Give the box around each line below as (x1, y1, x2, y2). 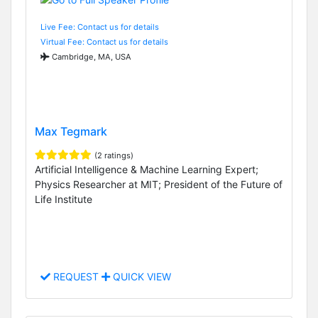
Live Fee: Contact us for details (40, 21, 159, 32)
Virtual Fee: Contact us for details (40, 36, 168, 47)
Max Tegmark (35, 124, 107, 139)
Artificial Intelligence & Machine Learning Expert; (35, 163, 258, 176)
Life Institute (35, 193, 92, 206)
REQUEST (50, 270, 102, 283)
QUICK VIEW (110, 270, 171, 283)
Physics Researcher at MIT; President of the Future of (35, 178, 283, 191)
